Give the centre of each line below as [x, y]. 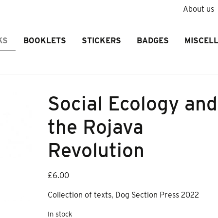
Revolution [96, 150]
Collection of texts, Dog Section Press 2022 [124, 195]
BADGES [153, 41]
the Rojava [96, 127]
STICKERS [101, 41]
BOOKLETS [45, 41]
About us [198, 9]
